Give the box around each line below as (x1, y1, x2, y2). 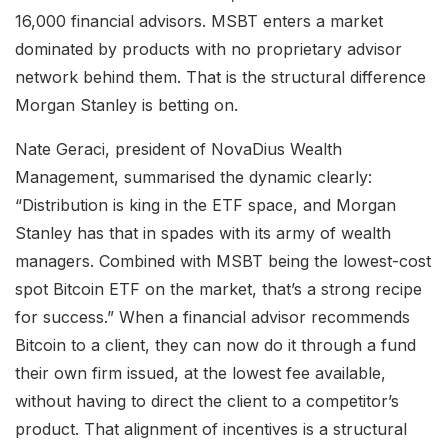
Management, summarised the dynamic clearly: (15, 167, 372, 188)
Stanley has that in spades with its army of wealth (15, 223, 391, 244)
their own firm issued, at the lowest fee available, (15, 363, 386, 384)
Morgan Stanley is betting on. (15, 95, 238, 116)
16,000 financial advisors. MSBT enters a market (15, 11, 383, 32)
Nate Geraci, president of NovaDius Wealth (15, 139, 342, 160)
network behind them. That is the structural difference (15, 67, 426, 88)
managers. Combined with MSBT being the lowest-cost (15, 251, 431, 272)
